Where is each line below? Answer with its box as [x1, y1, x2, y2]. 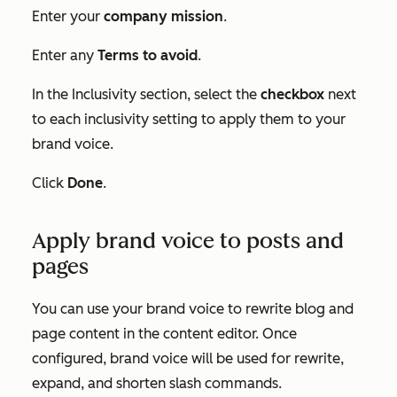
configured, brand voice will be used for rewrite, [32, 349, 344, 367]
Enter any [32, 46, 97, 64]
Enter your [32, 7, 104, 25]
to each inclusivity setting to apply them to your [32, 110, 346, 128]
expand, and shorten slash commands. [32, 374, 285, 392]
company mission [104, 7, 223, 25]
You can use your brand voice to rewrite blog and [32, 300, 354, 317]
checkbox [261, 85, 328, 103]
